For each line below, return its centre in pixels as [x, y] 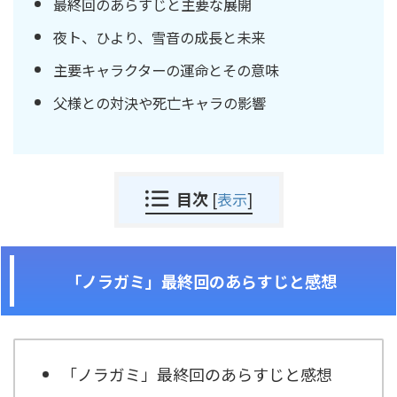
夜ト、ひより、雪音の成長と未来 [159, 37]
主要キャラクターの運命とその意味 [166, 70]
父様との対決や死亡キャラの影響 [160, 102]
